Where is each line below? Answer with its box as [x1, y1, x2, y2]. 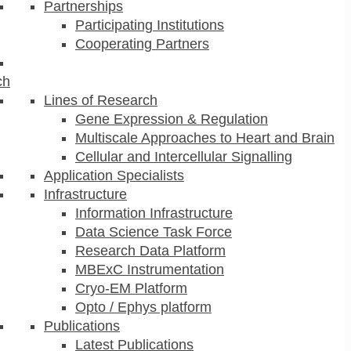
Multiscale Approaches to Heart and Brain [75, 129, 335, 146]
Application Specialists [44, 167, 184, 183]
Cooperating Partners [75, 35, 209, 52]
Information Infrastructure [75, 204, 233, 221]
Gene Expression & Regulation [75, 110, 268, 127]
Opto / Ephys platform [75, 299, 212, 315]
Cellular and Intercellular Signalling [75, 148, 292, 165]
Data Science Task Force [75, 223, 232, 240]
